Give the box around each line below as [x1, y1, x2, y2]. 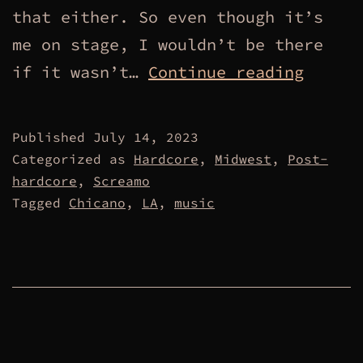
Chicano [69, 194, 126, 211]
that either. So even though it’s [12, 6, 323, 28]
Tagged [12, 194, 69, 211]
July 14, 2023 [93, 129, 199, 146]
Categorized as [12, 151, 134, 168]
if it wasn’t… [12, 62, 148, 83]
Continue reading [148, 62, 304, 83]
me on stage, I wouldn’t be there [12, 34, 323, 55]
